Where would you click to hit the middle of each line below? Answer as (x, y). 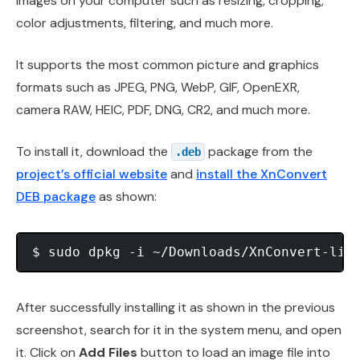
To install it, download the (94, 152)
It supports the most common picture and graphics (168, 65)
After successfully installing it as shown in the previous (176, 308)
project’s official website (92, 174)
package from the (259, 152)
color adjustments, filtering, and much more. (145, 23)
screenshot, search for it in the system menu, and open (179, 330)
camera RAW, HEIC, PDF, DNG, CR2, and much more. (163, 110)
